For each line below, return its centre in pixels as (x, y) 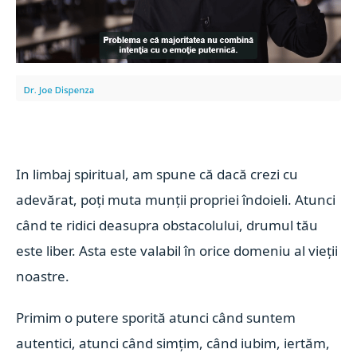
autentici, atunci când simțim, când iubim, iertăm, (173, 343)
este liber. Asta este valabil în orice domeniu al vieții (177, 250)
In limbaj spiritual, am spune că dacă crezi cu (157, 174)
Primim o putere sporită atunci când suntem (156, 317)
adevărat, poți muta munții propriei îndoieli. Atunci (176, 199)
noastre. (43, 276)
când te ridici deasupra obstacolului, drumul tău (167, 225)
